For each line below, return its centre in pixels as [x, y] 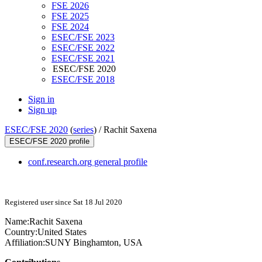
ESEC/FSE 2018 [83, 80]
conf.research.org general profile [88, 162]
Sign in [41, 99]
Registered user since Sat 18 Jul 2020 [63, 202]
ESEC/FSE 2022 [83, 48]
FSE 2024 [70, 27]
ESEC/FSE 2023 [83, 37]
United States [62, 232]
